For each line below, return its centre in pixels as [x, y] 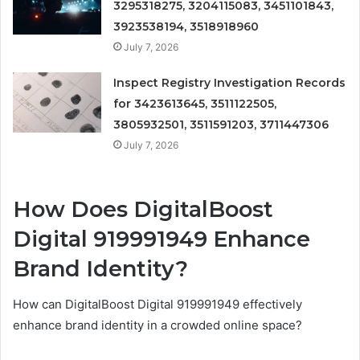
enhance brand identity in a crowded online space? [157, 325]
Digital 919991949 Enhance [162, 239]
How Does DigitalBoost [143, 209]
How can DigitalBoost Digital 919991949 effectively [157, 305]
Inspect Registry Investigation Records [230, 82]
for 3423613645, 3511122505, [195, 103]
